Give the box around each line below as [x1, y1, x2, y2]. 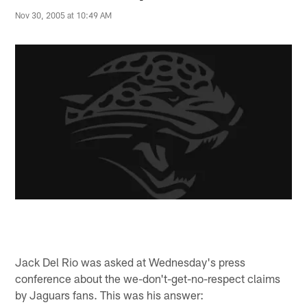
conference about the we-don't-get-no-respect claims [15, 271, 281, 285]
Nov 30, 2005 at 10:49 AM [15, 10, 112, 21]
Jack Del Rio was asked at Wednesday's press [15, 254, 246, 269]
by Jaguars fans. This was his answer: [15, 287, 204, 302]
